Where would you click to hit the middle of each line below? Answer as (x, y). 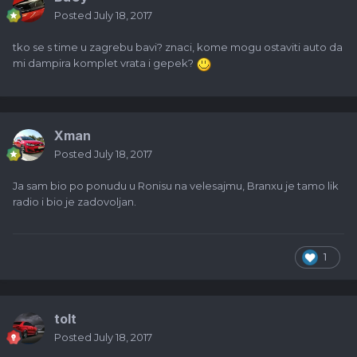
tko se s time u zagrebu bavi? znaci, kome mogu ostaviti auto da (178, 47)
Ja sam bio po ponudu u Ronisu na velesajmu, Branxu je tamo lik (176, 186)
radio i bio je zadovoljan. (75, 202)
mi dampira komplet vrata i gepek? (104, 63)
